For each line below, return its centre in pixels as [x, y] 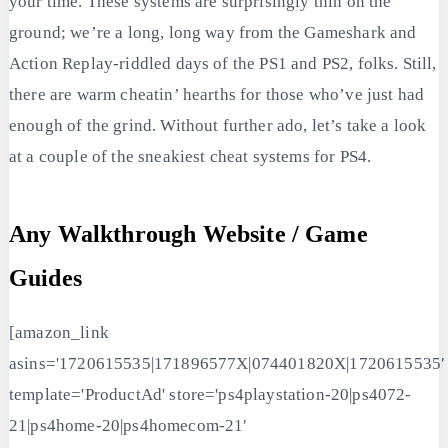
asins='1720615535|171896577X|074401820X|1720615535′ [227, 364]
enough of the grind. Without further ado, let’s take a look [218, 126]
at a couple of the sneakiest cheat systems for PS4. [190, 157]
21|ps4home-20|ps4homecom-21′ [128, 426]
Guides [45, 278]
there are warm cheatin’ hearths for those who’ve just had [217, 95]
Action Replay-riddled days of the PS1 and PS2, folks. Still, [223, 64]
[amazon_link [59, 333]
